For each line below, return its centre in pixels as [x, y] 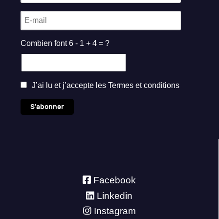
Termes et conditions [144, 86]
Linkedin [115, 196]
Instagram [115, 211]
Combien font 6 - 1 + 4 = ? [65, 44]
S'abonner [47, 107]
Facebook [115, 180]
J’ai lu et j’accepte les [69, 86]
